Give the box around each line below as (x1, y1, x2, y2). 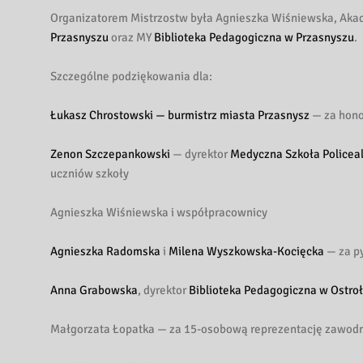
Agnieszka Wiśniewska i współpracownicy (50, 205, 267, 220)
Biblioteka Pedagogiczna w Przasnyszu (154, 30, 354, 45)
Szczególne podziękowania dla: (50, 69, 212, 84)
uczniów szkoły (50, 166, 129, 181)
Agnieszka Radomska (50, 244, 160, 259)
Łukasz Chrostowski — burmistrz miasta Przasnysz (50, 108, 310, 123)
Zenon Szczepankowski (50, 147, 170, 162)
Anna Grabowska (50, 283, 138, 298)
